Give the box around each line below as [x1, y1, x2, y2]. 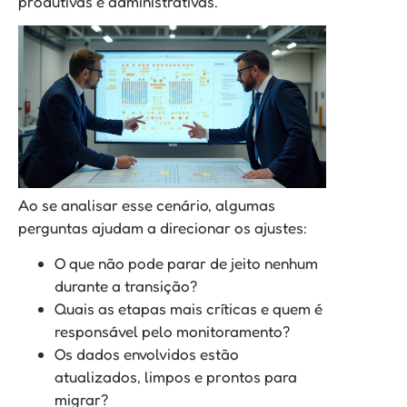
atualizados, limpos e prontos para [55, 366, 297, 386]
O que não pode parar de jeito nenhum [55, 253, 318, 273]
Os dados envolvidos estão [55, 343, 239, 363]
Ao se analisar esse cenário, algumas [18, 194, 275, 214]
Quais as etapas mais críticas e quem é [55, 298, 323, 318]
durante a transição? [55, 275, 197, 295]
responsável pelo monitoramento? [55, 321, 290, 341]
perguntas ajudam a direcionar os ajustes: [18, 217, 307, 237]
